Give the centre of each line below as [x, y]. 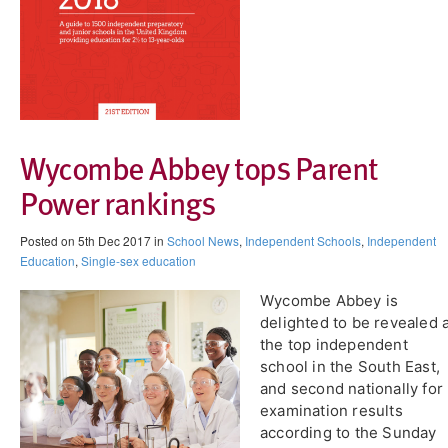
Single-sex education [138, 261]
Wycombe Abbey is [329, 301]
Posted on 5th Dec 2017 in [93, 241]
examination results [331, 411]
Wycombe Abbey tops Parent [199, 167]
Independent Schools [303, 241]
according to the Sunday [348, 433]
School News [203, 241]
